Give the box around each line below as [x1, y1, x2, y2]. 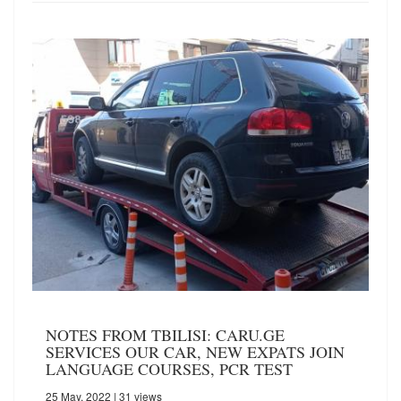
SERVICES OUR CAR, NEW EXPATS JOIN [46, 341, 345, 363]
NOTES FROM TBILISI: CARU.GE [46, 324, 285, 346]
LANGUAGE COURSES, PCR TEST [46, 358, 293, 380]
